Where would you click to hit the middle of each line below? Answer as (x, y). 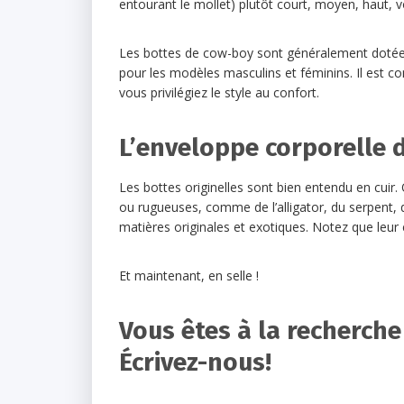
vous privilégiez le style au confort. (219, 92)
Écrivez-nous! (195, 362)
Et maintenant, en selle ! (189, 275)
